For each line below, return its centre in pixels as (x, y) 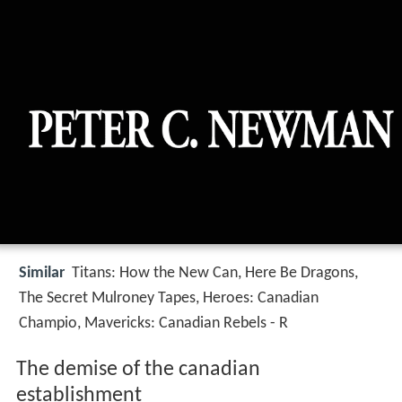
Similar (42, 274)
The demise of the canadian (138, 370)
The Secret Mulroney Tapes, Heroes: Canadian (169, 299)
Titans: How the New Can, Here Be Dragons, (215, 274)
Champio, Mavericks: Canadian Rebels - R (153, 324)
